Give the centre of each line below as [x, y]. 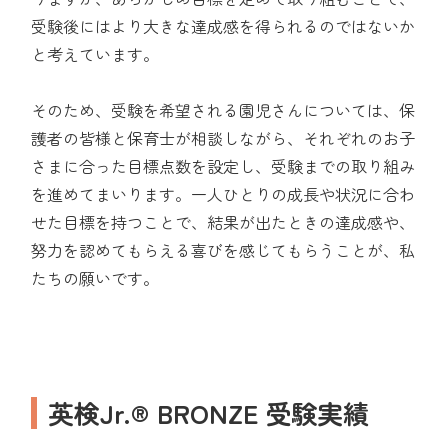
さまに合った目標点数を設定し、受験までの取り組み [223, 165]
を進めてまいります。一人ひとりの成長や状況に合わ [223, 193]
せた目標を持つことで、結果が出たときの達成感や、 [223, 221]
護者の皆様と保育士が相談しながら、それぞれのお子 [223, 137]
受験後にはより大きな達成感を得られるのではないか [223, 25]
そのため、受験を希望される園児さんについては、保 [223, 109]
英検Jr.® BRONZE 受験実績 [209, 412]
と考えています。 [95, 53]
